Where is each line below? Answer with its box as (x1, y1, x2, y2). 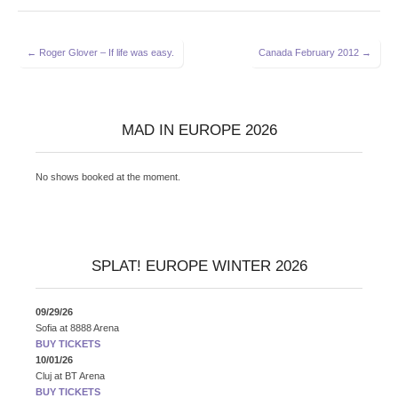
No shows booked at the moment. (36, 171, 180, 182)
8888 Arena (70, 322, 119, 333)
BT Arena (65, 370, 105, 381)
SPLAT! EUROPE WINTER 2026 (91, 256, 307, 275)
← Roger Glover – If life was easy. (27, 47, 174, 59)
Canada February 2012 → (259, 47, 371, 59)
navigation (17, 60, 75, 76)
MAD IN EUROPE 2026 (121, 121, 277, 139)
